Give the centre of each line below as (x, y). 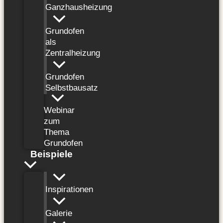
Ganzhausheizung (79, 7)
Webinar (59, 111)
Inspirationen (69, 190)
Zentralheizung (73, 53)
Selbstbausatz (72, 88)
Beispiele (52, 154)
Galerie (59, 214)
